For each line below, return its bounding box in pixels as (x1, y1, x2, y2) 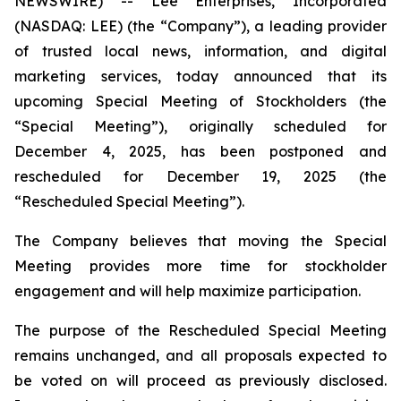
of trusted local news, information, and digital (14, 42, 387, 60)
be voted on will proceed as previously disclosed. (14, 371, 387, 389)
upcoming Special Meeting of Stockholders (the (14, 92, 387, 110)
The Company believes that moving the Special (14, 232, 387, 250)
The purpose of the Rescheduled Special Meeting (14, 321, 387, 339)
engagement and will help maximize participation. (14, 282, 361, 300)
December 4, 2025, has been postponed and (14, 142, 387, 160)
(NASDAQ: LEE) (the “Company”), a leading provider (14, 17, 387, 35)
